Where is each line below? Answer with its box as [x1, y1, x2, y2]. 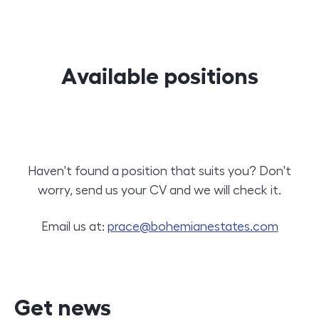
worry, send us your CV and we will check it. [38, 184, 281, 197]
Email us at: [41, 220, 108, 234]
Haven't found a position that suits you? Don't [28, 164, 291, 178]
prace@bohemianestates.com [107, 220, 278, 234]
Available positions [61, 65, 258, 88]
